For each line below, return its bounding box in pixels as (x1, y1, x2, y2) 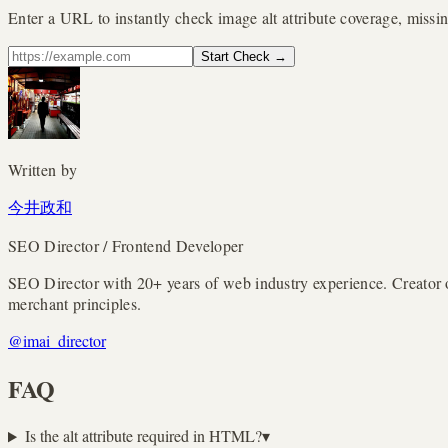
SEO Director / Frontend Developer (8, 234, 244, 256)
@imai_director (8, 329, 106, 351)
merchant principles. (8, 292, 142, 314)
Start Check (201, 48, 270, 64)
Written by (8, 158, 78, 180)
